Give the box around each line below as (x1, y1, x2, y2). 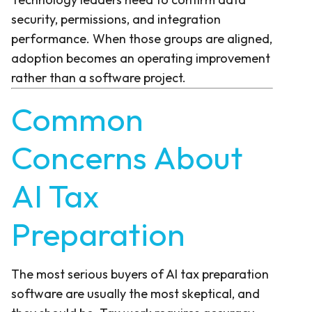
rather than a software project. (11, 69, 186, 86)
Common (11, 98, 143, 139)
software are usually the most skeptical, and (11, 285, 260, 302)
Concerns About (11, 136, 243, 178)
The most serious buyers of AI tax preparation (11, 265, 269, 282)
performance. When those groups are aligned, (11, 30, 272, 47)
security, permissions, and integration (11, 10, 221, 27)
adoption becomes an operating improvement (11, 49, 270, 66)
